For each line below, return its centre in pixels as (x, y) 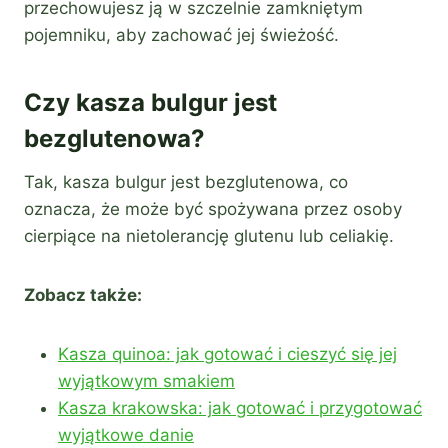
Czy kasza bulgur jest (150, 103)
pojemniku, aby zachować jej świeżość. (181, 35)
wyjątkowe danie (126, 435)
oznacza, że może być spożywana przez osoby (213, 209)
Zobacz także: (83, 295)
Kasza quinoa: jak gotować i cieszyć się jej (227, 354)
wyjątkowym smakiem (146, 381)
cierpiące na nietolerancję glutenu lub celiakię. (209, 236)
